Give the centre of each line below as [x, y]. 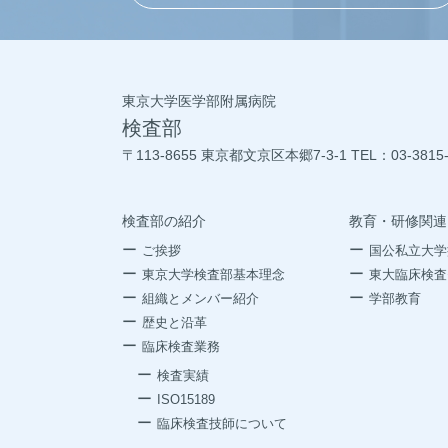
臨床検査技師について [221, 423]
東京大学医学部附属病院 [199, 100]
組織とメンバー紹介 [200, 298]
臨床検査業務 [180, 346]
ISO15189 [185, 399]
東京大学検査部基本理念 [213, 274]
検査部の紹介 [164, 220]
